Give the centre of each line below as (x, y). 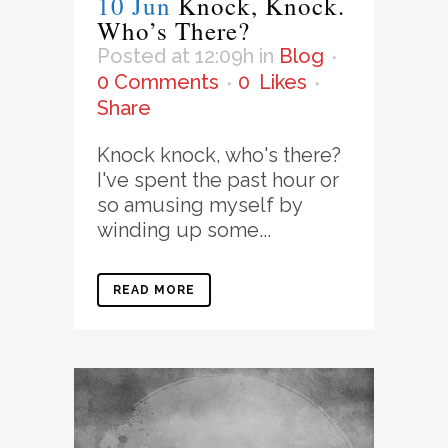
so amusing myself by (199, 204)
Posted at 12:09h (175, 55)
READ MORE (154, 289)
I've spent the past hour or (218, 179)
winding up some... (184, 229)
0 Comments (158, 81)
